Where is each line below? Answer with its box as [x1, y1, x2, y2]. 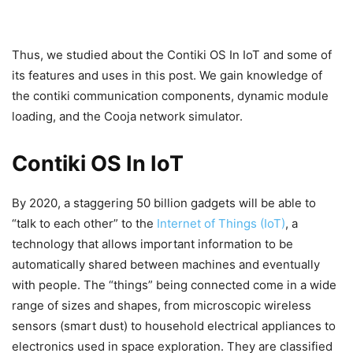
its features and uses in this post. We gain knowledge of [12, 68, 322, 83]
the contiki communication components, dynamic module [12, 88, 329, 103]
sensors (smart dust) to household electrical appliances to [12, 318, 336, 333]
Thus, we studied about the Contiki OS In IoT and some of [12, 47, 332, 62]
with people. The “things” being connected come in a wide [12, 277, 336, 292]
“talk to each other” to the [12, 216, 154, 231]
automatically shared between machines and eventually [12, 257, 320, 272]
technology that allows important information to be [12, 236, 293, 251]
